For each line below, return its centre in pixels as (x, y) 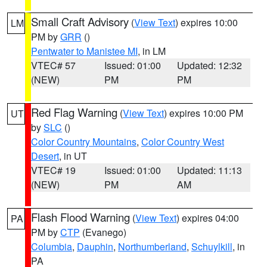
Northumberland (152, 246)
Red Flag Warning (74, 112)
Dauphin (95, 246)
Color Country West (183, 142)
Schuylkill (212, 246)
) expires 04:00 (208, 218)
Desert (45, 156)
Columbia (52, 246)
